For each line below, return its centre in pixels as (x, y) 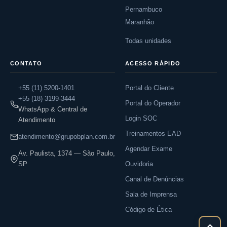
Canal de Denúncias (155, 179)
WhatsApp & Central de (53, 109)
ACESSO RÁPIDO (153, 63)
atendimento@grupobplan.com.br (67, 137)
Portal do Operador (153, 103)
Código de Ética (148, 210)
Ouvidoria (139, 164)
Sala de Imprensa (151, 194)
